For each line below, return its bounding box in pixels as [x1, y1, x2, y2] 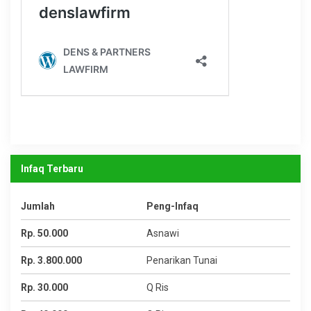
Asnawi [146, 228, 179, 239]
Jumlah [21, 201, 55, 212]
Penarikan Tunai [146, 255, 217, 266]
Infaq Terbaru [21, 163, 83, 174]
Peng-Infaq [146, 201, 199, 212]
